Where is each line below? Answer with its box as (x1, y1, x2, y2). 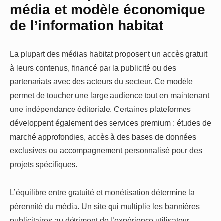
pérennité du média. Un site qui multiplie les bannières (10, 201, 200, 211)
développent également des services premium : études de (10, 118, 211, 128)
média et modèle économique (10, 1, 205, 18)
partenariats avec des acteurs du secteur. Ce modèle (10, 77, 193, 86)
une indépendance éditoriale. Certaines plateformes (10, 105, 191, 114)
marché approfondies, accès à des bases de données (10, 132, 196, 142)
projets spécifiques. (10, 160, 77, 169)
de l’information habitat (10, 17, 163, 34)
